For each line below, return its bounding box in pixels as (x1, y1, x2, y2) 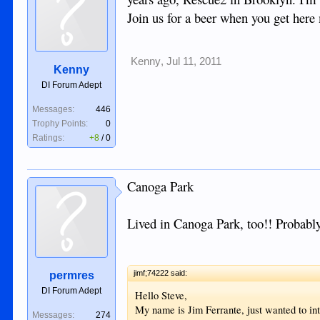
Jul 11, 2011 (166, 56, 222, 67)
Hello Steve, (135, 288, 188, 302)
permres (49, 269, 94, 281)
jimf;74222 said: (134, 268, 188, 277)
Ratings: (32, 133, 65, 143)
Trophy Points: (32, 119, 89, 129)
